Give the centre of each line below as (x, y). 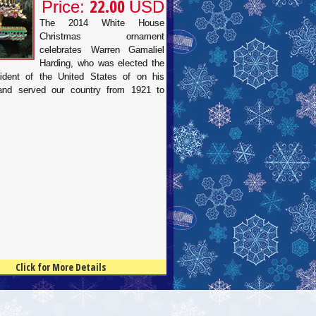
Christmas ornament (102, 36)
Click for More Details (61, 267)
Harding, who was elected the (102, 63)
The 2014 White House (102, 23)
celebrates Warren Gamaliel (102, 50)
